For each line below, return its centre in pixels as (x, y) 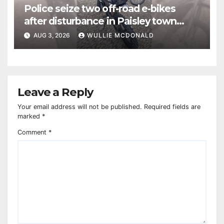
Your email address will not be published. (80, 106)
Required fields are (172, 106)
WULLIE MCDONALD (120, 35)
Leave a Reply (55, 92)
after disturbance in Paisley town (100, 21)
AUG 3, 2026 (51, 35)
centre (39, 33)
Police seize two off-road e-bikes (100, 8)
